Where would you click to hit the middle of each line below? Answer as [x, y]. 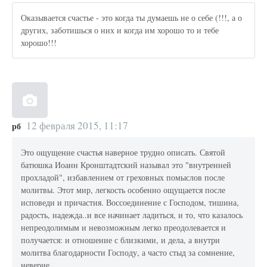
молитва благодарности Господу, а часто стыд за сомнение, [128, 253]
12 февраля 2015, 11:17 [77, 125]
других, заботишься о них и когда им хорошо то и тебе [120, 30]
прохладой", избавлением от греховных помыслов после [123, 178]
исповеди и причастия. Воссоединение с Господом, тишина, [130, 203]
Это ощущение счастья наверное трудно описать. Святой [123, 153]
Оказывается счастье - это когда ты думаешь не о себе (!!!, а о [132, 18]
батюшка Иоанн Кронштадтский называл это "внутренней [126, 165]
